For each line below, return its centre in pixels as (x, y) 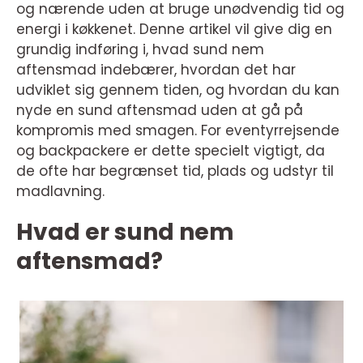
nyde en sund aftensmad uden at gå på (160, 110)
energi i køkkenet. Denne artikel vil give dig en (174, 29)
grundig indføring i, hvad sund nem (140, 49)
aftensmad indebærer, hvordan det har (156, 70)
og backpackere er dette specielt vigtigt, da (171, 151)
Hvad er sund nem (125, 232)
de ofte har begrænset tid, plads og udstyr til (175, 171)
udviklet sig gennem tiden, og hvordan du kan (178, 90)
